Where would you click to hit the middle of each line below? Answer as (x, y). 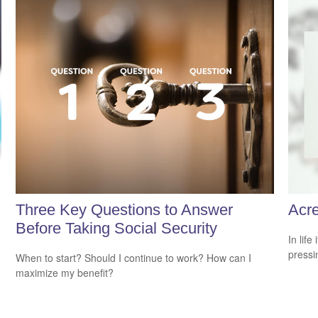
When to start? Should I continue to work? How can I (134, 258)
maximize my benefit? (65, 273)
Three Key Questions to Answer (125, 209)
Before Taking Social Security (117, 228)
